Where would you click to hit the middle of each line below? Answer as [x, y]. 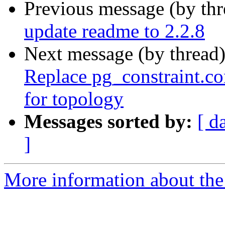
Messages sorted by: [108, 122]
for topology [74, 99]
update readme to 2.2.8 [115, 31]
